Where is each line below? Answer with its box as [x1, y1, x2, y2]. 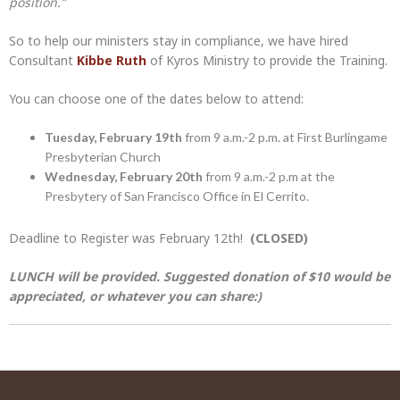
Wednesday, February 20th [45, 169, 203, 185]
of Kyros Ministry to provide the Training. [146, 52, 387, 70]
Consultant [9, 52, 77, 70]
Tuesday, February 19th [45, 129, 182, 146]
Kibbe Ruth [77, 52, 146, 70]
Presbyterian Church [45, 149, 161, 165]
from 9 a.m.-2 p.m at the [203, 169, 335, 185]
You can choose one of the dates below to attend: [9, 90, 304, 108]
